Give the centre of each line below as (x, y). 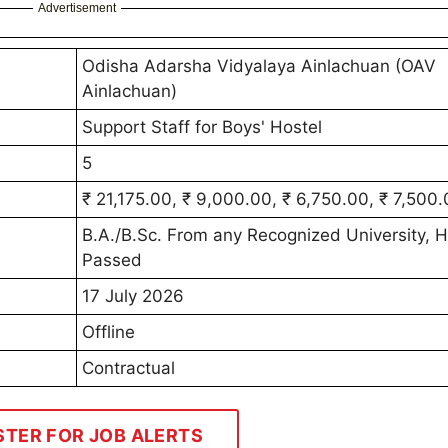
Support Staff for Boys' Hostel (202, 127)
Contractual (128, 368)
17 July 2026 (133, 296)
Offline (108, 332)
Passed (112, 260)
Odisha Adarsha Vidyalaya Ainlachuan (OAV (259, 66)
